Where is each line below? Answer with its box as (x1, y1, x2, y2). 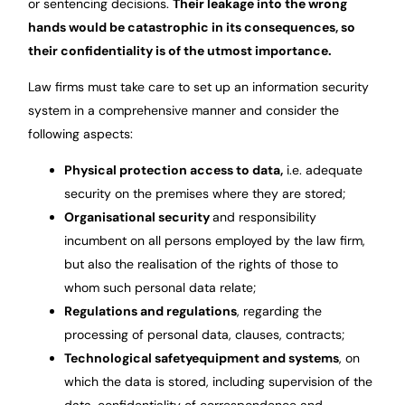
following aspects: (28, 125, 134, 142)
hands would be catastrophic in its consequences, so (28, 18, 356, 35)
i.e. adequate (283, 161, 363, 178)
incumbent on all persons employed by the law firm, (64, 231, 366, 249)
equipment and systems (192, 349, 340, 366)
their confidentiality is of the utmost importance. (28, 42, 333, 59)
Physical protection (64, 161, 191, 178)
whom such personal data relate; (64, 278, 257, 296)
